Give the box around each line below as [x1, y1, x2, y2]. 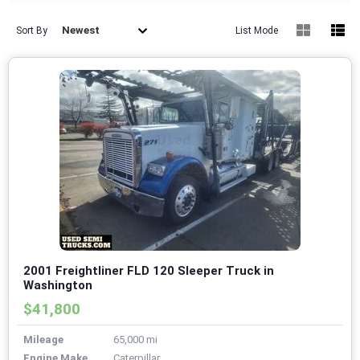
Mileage [23, 333, 63, 346]
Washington [23, 278, 92, 293]
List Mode [235, 25, 278, 37]
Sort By [16, 25, 47, 37]
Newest [62, 24, 100, 37]
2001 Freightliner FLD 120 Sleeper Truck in [23, 264, 274, 279]
